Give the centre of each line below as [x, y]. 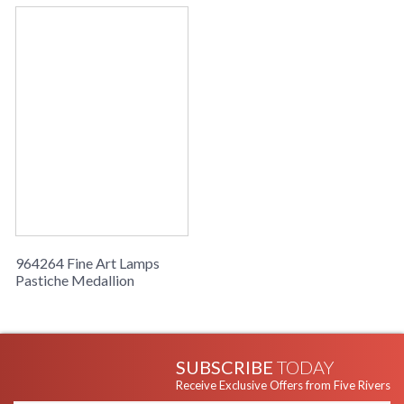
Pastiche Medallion [75, 280]
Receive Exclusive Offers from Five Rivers [283, 386]
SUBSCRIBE [226, 367]
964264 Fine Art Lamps [87, 263]
